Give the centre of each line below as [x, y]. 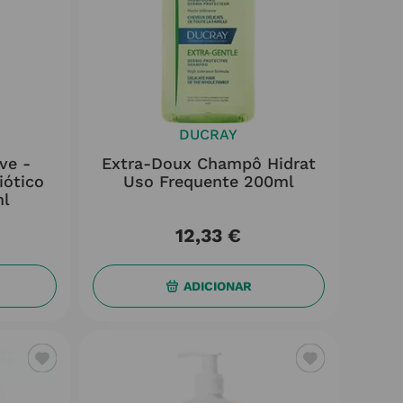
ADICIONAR [217, 286]
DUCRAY [209, 134]
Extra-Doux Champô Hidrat [208, 163]
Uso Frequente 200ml [208, 181]
